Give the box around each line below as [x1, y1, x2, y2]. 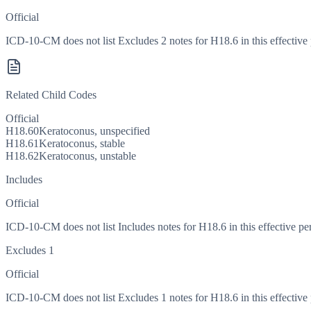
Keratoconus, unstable [39, 150, 136, 162]
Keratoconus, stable [39, 137, 125, 150]
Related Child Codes [6, 89, 96, 101]
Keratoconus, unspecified [39, 125, 150, 137]
